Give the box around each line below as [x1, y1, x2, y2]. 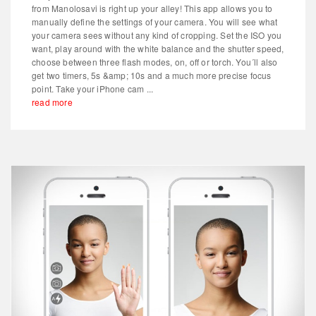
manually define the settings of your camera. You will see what [32, 15, 278, 28]
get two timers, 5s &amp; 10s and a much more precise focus [32, 68, 272, 81]
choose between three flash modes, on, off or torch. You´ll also [32, 55, 278, 68]
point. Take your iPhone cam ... [32, 82, 154, 95]
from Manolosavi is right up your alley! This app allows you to [32, 1, 273, 14]
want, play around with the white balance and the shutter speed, [32, 42, 284, 54]
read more [32, 95, 73, 108]
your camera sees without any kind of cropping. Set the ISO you [32, 28, 282, 41]
